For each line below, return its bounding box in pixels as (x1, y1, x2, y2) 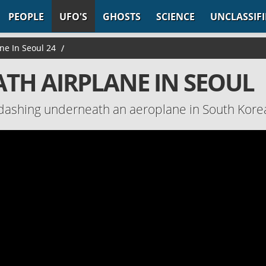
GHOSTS (103, 10, 141, 23)
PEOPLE (8, 10, 44, 23)
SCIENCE (156, 10, 195, 23)
